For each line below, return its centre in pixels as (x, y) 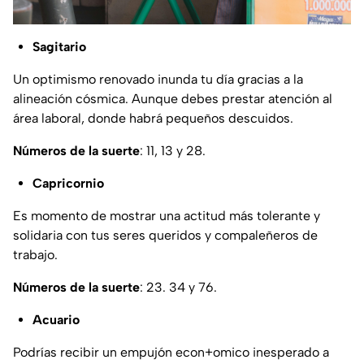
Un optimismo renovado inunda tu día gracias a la (158, 79)
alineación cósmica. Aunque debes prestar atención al (173, 98)
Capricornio (68, 183)
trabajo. (35, 254)
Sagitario (59, 46)
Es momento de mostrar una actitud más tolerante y (167, 215)
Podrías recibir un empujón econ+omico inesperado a (171, 352)
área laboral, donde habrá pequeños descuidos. (153, 118)
